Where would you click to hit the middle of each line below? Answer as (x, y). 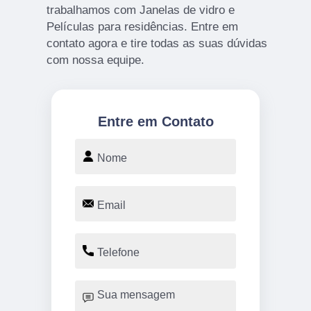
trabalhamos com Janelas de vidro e (140, 10)
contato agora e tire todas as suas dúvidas (157, 43)
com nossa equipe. (95, 60)
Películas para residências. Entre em (142, 26)
